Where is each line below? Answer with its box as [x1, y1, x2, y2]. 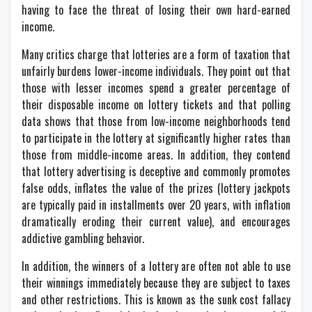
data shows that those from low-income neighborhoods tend [22, 113, 290, 130]
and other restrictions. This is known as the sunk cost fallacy [22, 291, 290, 308]
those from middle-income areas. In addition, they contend [22, 146, 290, 163]
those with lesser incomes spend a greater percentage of [22, 79, 290, 96]
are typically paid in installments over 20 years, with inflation [22, 196, 290, 213]
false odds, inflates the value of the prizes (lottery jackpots [22, 180, 290, 196]
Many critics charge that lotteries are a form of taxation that [22, 46, 290, 63]
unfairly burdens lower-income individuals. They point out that [22, 63, 290, 79]
